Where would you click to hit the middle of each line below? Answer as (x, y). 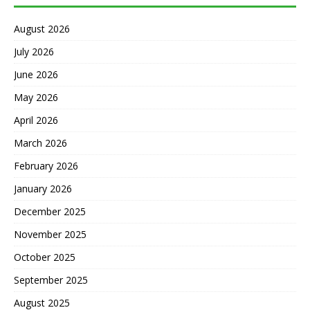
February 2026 (46, 165)
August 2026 (42, 28)
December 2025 (50, 211)
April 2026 (36, 120)
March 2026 (40, 143)
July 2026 (34, 51)
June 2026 (36, 74)
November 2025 (50, 234)
